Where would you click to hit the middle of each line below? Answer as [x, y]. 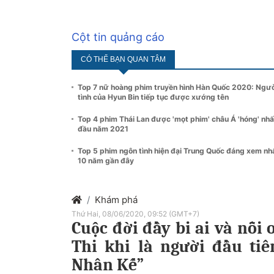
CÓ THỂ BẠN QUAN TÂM [123, 59]
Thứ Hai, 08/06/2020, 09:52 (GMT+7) [135, 213]
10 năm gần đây [106, 160]
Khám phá [116, 199]
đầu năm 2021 [103, 128]
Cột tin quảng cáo [118, 37]
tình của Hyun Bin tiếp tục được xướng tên [153, 97]
